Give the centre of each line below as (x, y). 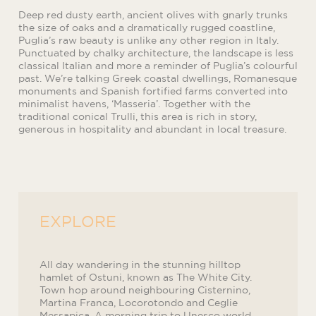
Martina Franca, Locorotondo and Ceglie (139, 302)
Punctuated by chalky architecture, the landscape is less (156, 53)
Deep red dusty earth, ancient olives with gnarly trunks (153, 14)
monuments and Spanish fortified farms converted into (153, 91)
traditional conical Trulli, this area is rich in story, (138, 116)
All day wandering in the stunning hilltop (140, 264)
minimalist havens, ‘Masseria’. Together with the (134, 103)
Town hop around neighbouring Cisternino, (145, 290)
